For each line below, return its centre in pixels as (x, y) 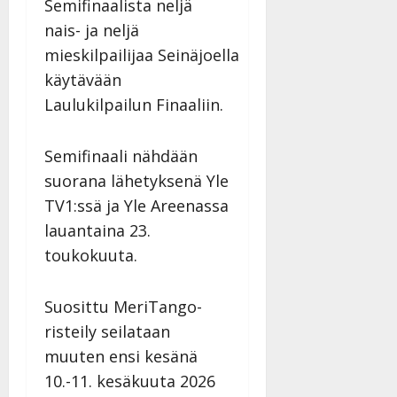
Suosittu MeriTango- (123, 307)
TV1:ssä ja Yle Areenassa (136, 206)
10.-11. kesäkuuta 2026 (130, 381)
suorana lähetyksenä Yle (136, 181)
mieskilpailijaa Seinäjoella (142, 55)
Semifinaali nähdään (121, 156)
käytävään (83, 80)
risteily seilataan (107, 332)
